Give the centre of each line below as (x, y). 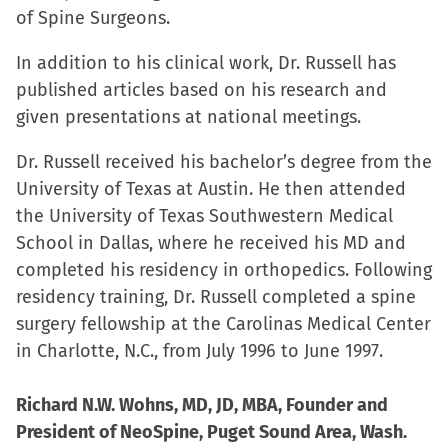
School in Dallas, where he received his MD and (211, 243)
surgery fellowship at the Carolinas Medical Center (223, 324)
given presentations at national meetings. (188, 117)
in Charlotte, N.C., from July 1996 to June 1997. (199, 351)
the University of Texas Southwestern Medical (204, 216)
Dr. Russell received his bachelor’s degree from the (224, 162)
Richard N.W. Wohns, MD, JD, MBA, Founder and (202, 405)
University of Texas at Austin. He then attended (211, 189)
